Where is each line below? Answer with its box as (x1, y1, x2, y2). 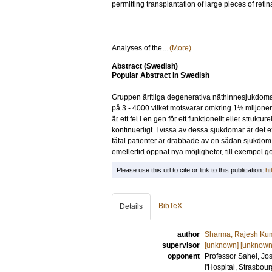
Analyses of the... (112, 44, 169, 52)
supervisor (162, 241, 200, 250)
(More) (169, 44, 191, 52)
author (177, 230, 200, 239)
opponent (168, 252, 200, 260)
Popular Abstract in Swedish (112, 71, 209, 80)
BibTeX (158, 202, 182, 210)
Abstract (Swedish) (112, 62, 178, 70)
